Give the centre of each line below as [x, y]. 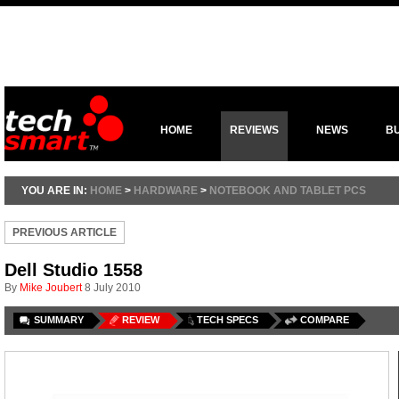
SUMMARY [59, 320]
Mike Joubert [51, 288]
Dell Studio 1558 [73, 270]
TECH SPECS [228, 320]
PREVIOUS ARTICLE [65, 232]
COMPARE [325, 320]
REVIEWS [254, 130]
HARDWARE [166, 191]
